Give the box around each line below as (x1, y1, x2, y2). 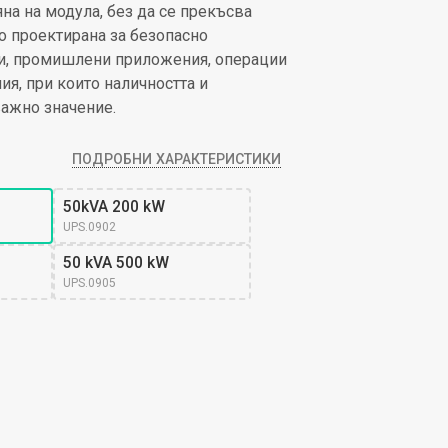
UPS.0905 (62, 276, 116, 291)
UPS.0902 (62, 220, 116, 235)
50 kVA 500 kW (62, 254, 169, 273)
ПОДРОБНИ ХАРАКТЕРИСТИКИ (72, 151, 281, 168)
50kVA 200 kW (62, 198, 165, 217)
